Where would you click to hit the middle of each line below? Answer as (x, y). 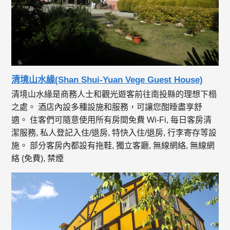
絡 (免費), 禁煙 (38, 159)
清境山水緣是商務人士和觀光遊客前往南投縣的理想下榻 (114, 94)
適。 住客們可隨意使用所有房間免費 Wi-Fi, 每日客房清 (112, 120)
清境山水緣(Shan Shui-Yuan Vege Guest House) (107, 80)
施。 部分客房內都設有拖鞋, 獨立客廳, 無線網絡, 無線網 (113, 146)
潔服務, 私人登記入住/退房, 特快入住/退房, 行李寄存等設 (114, 133)
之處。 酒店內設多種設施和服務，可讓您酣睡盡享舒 (107, 107)
